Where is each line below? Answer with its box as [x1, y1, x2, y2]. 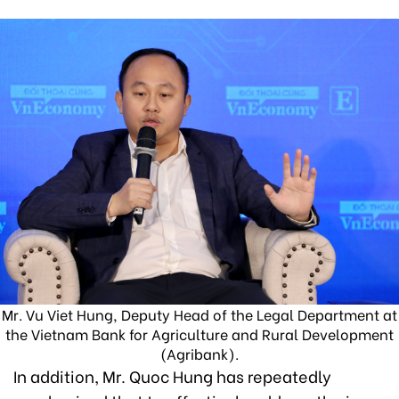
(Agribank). [160, 343, 239, 364]
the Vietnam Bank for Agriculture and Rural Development [5, 323, 394, 345]
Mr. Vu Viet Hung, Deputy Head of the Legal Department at [2, 304, 397, 325]
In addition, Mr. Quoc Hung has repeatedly [13, 363, 331, 388]
